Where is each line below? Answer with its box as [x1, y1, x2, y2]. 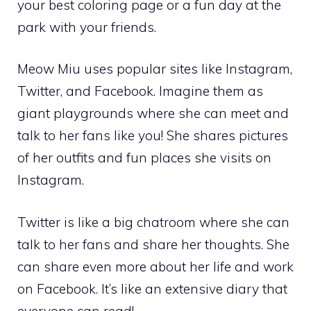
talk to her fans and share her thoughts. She [17, 235, 289, 253]
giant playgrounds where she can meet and [17, 105, 289, 122]
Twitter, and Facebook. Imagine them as [17, 83, 263, 100]
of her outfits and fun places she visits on [17, 149, 271, 167]
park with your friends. [17, 18, 156, 35]
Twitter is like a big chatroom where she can [17, 213, 289, 230]
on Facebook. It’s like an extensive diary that [17, 280, 287, 297]
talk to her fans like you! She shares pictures [17, 127, 288, 144]
